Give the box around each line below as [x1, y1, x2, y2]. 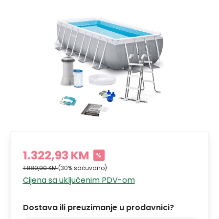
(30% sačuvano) [58, 163, 107, 172]
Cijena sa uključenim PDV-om [22, 174, 135, 186]
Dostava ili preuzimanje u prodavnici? [22, 201, 174, 213]
